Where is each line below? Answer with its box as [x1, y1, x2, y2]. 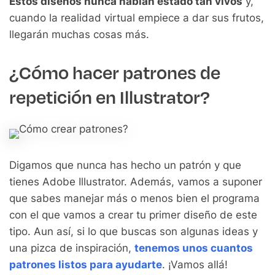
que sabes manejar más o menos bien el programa [9, 192, 260, 204]
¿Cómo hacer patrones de [9, 60, 220, 87]
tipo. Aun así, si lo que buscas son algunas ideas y [9, 225, 258, 238]
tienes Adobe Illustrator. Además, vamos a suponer [9, 176, 262, 188]
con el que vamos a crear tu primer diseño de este [9, 209, 257, 221]
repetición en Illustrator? [9, 85, 210, 111]
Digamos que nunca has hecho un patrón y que [9, 159, 241, 171]
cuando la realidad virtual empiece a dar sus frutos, [9, 12, 264, 24]
